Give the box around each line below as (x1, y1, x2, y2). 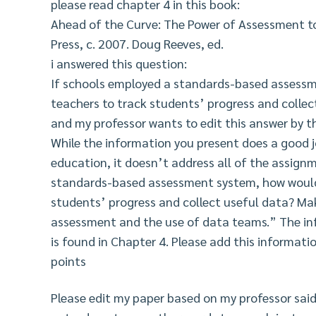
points (51, 252, 86, 269)
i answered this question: (51, 54, 187, 71)
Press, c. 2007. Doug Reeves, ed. (51, 35, 224, 51)
